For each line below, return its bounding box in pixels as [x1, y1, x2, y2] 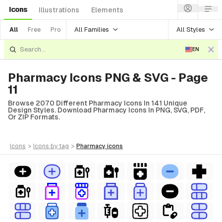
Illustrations [39, 6, 79, 14]
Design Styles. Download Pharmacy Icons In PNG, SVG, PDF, [8, 106, 205, 114]
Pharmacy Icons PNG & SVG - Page [8, 71, 208, 84]
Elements [91, 6, 123, 14]
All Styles [176, 25, 205, 33]
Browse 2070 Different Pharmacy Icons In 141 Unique [8, 99, 187, 107]
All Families [74, 25, 109, 33]
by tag [51, 143, 69, 150]
